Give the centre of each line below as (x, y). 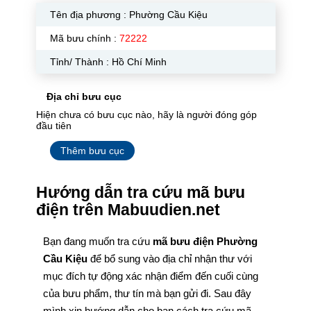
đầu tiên (53, 126)
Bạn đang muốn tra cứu (98, 241)
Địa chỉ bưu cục (84, 96)
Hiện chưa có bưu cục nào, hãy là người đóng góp (146, 115)
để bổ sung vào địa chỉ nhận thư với (171, 259)
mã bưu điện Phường (205, 241)
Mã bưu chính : (84, 38)
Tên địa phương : (89, 15)
